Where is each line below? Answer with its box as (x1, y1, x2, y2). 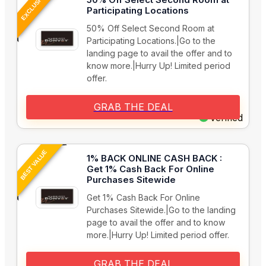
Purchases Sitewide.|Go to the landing (87, 205, 236, 216)
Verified (210, 112, 243, 124)
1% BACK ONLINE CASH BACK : (87, 153, 222, 164)
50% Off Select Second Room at (87, 23, 214, 34)
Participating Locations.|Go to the (87, 36, 216, 46)
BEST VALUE (18, 148, 49, 182)
